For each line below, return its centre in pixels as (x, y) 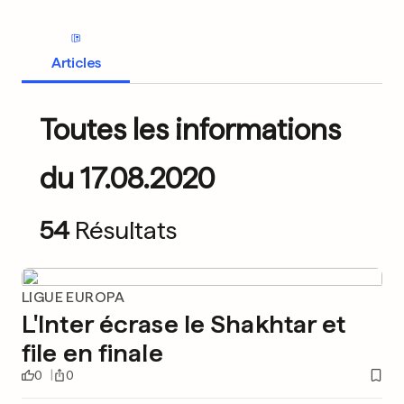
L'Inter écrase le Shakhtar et (184, 324)
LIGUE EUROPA (73, 297)
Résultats (126, 230)
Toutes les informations (190, 130)
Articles (76, 62)
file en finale (92, 353)
